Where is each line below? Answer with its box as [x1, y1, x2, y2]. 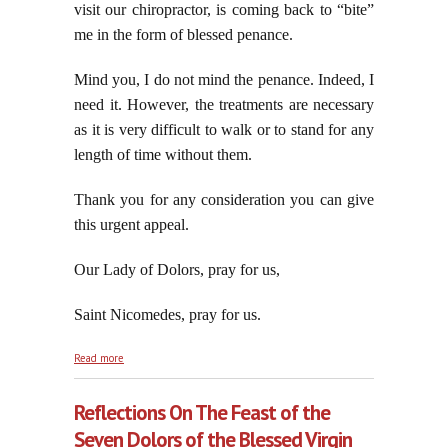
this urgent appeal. [74, 216, 189, 234]
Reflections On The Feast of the [74, 399, 330, 427]
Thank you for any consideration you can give [74, 191, 374, 209]
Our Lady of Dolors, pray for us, [74, 261, 280, 279]
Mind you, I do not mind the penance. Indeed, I [74, 71, 374, 89]
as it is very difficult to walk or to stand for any [74, 121, 374, 139]
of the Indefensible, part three [124, 380, 270, 395]
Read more [74, 351, 124, 366]
